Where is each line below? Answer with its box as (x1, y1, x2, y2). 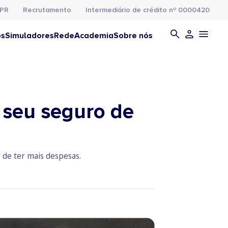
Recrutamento (23, 6, 71, 14)
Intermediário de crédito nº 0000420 (85, 6, 210, 14)
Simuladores (5, 31, 54, 41)
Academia (74, 31, 113, 41)
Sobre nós (113, 31, 153, 41)
